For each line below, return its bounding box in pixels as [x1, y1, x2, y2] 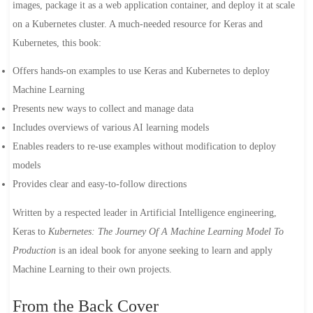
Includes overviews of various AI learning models [12, 122, 209, 133]
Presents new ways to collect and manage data [12, 103, 194, 115]
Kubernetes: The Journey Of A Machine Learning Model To [48, 226, 284, 237]
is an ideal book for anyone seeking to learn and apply [55, 245, 272, 256]
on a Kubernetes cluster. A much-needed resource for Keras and [12, 18, 263, 29]
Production [12, 245, 56, 256]
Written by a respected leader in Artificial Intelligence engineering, [12, 207, 277, 218]
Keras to [12, 226, 48, 237]
